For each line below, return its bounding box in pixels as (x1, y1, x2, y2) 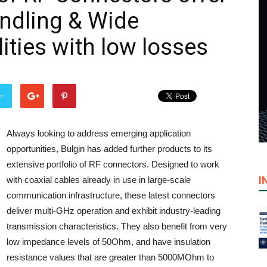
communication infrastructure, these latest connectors (7, 190, 215, 200)
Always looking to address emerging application (7, 128, 191, 138)
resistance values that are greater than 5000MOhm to (7, 252, 214, 262)
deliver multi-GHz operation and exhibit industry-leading (7, 206, 221, 216)
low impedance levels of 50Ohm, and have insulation (7, 237, 210, 247)
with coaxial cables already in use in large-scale (7, 175, 191, 185)
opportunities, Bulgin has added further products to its (7, 144, 212, 154)
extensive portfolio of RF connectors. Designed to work (7, 159, 219, 169)
